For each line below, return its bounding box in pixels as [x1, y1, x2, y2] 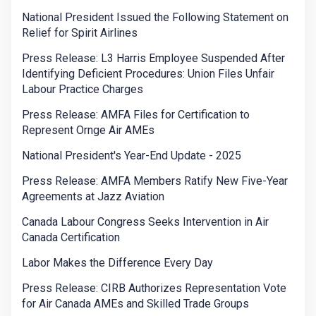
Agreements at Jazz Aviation [22, 190, 164, 204]
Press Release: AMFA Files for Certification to [22, 108, 250, 122]
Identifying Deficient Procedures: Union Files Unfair [22, 67, 274, 81]
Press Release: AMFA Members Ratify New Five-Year [22, 174, 288, 188]
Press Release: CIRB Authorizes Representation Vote [22, 281, 286, 296]
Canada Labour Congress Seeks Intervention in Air [22, 215, 269, 229]
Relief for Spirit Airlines [22, 26, 138, 40]
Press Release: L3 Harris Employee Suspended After [22, 51, 285, 66]
